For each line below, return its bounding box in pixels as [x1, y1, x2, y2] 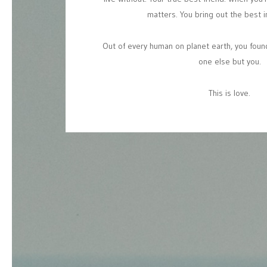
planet [186, 41, 209, 51]
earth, [211, 41, 232, 51]
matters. [147, 9, 178, 20]
